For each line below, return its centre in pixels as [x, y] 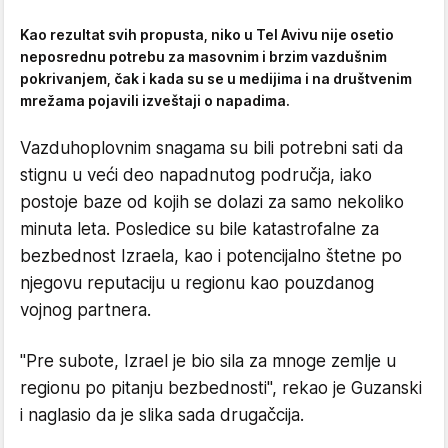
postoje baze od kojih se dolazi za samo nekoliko [212, 201]
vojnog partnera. [85, 309]
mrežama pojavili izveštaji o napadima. [155, 100]
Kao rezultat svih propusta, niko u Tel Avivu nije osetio [207, 34]
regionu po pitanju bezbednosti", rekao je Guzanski [221, 387]
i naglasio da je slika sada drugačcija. [162, 414]
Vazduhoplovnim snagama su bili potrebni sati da [211, 147]
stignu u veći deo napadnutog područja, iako [196, 174]
